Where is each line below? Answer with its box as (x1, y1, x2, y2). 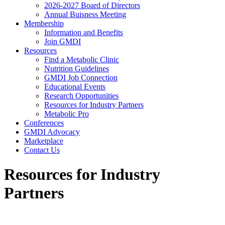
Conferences (24, 119, 64, 127)
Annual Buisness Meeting (44, 10, 126, 19)
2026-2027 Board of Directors (44, 1, 140, 10)
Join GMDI (44, 37, 81, 46)
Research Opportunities (44, 91, 119, 100)
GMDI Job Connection (44, 73, 118, 82)
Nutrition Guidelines (44, 64, 109, 73)
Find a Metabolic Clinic (44, 55, 119, 64)
